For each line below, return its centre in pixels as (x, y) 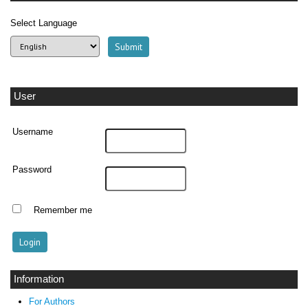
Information (39, 279)
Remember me (63, 210)
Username (33, 132)
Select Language (44, 23)
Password (32, 169)
